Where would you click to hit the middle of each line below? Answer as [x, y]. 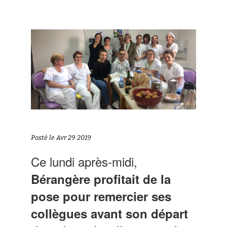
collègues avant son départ [110, 213]
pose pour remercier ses [101, 196]
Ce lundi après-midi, [84, 161]
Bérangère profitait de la [101, 179]
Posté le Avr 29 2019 [61, 137]
